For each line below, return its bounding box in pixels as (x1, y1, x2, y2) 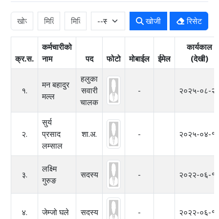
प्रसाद (42, 128, 61, 139)
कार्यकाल (187, 41, 213, 52)
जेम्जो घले (42, 206, 69, 218)
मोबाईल (129, 53, 150, 64)
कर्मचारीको (42, 41, 72, 52)
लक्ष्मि (42, 163, 57, 174)
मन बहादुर (42, 79, 70, 90)
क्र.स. (15, 53, 34, 64)
